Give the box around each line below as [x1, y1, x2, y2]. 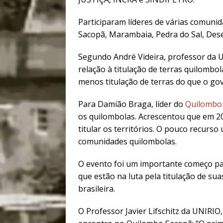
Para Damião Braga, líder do [78, 99, 185, 110]
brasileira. [78, 183, 115, 195]
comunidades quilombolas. [78, 136, 177, 147]
